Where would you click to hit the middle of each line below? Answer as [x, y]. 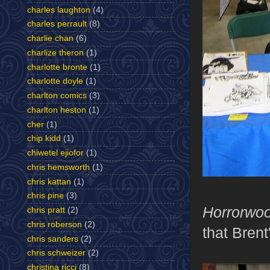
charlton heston [57, 110]
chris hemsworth [58, 167]
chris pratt [46, 210]
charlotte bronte [57, 67]
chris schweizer [56, 253]
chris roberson [55, 224]
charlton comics [57, 96]
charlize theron [55, 52]
